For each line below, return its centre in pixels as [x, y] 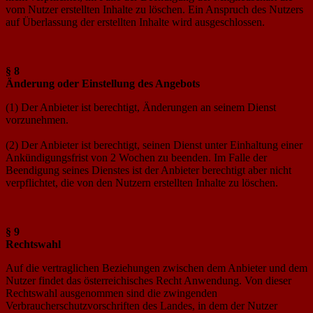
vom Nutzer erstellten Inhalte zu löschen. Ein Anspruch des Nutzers [154, 9]
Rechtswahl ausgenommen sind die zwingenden [111, 293]
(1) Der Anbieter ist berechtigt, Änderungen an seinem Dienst [141, 107]
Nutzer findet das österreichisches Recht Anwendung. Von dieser [148, 280]
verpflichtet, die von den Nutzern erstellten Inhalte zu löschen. [142, 182]
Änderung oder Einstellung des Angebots [103, 83]
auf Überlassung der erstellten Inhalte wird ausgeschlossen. [135, 22]
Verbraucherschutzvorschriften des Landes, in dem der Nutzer [141, 305]
